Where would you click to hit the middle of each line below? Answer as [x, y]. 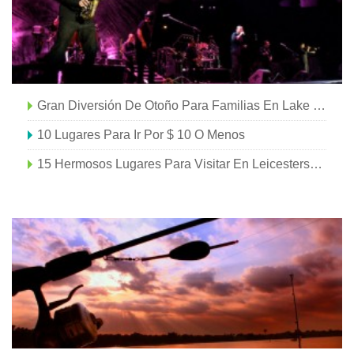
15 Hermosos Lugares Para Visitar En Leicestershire [316, 164]
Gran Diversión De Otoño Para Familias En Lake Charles [319, 105]
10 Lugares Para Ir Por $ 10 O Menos [141, 135]
